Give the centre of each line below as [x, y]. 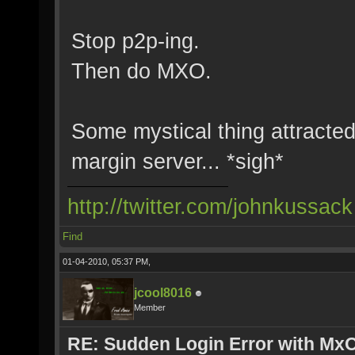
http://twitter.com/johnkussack [210, 206]
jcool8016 [163, 293]
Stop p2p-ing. [136, 41]
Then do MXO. [141, 71]
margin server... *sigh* [177, 161]
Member [150, 307]
